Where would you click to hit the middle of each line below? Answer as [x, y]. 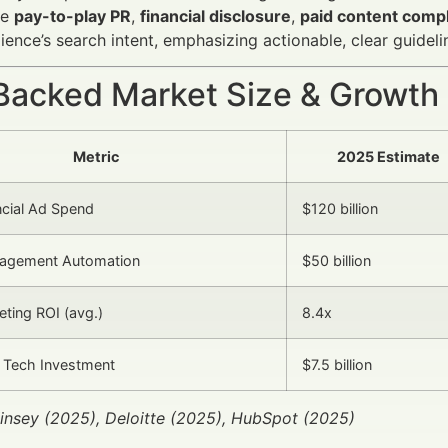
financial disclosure [215, 15]
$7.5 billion [337, 364]
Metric [95, 156]
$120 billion [340, 208]
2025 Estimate [388, 156]
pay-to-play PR [72, 15]
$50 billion [336, 260]
